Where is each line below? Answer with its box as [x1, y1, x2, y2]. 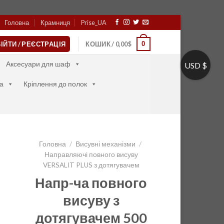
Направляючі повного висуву [44, 150, 138, 158]
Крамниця [40, 18, 70, 26]
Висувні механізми [75, 140, 135, 148]
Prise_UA [81, 18, 107, 26]
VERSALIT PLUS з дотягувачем [42, 161, 139, 169]
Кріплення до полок [23, 79, 87, 88]
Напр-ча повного [35, 174, 147, 191]
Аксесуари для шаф [6, 59, 70, 68]
